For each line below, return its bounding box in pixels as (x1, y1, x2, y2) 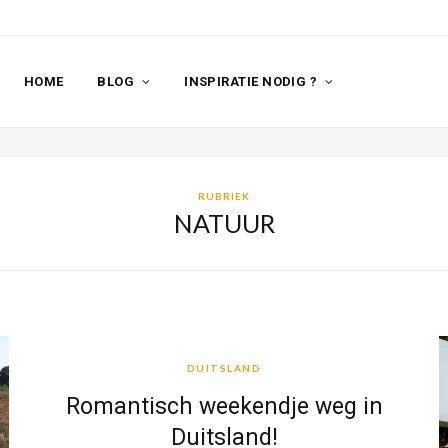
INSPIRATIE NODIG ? (184, 73, 318, 89)
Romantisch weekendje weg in (65, 393, 383, 421)
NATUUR (173, 208, 275, 239)
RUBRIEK (198, 190, 250, 203)
